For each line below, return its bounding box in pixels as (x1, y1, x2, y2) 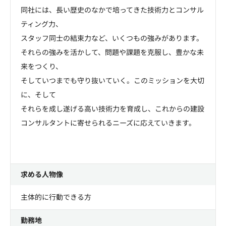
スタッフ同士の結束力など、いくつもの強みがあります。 (21, 34, 203, 42)
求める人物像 (21, 170, 63, 179)
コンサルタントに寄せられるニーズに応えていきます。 (21, 119, 196, 127)
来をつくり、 (21, 62, 63, 71)
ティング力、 (21, 20, 63, 28)
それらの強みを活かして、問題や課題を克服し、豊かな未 (21, 48, 204, 56)
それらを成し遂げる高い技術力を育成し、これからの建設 (21, 104, 204, 113)
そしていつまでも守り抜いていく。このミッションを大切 (21, 76, 204, 85)
